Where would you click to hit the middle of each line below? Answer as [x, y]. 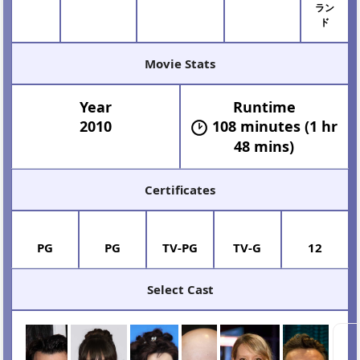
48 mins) [264, 154]
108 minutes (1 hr [275, 134]
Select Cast [180, 297]
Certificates [180, 197]
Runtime [264, 115]
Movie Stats [180, 71]
